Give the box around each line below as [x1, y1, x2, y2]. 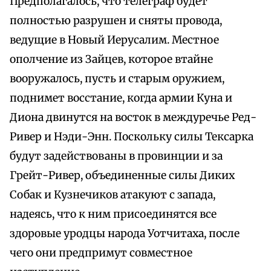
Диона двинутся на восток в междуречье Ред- [10, 111, 256, 125]
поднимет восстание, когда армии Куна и [10, 91, 232, 105]
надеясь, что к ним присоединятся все [10, 207, 217, 221]
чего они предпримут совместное [10, 246, 192, 260]
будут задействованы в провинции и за [10, 149, 223, 163]
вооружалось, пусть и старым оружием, [10, 72, 224, 86]
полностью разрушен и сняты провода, [10, 14, 222, 28]
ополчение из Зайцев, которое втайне [10, 53, 213, 67]
